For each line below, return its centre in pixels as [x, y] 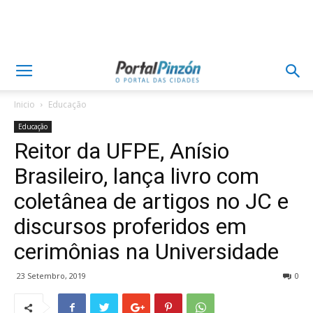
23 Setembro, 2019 [51, 276]
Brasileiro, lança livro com [137, 176]
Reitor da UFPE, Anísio [122, 151]
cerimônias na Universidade [146, 252]
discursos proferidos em [130, 226]
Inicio [24, 104]
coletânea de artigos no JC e [151, 201]
